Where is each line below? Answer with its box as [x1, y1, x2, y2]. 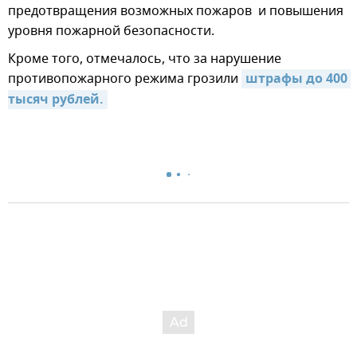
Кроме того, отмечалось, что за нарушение [8, 49, 281, 69]
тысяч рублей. [8, 89, 104, 111]
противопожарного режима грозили [8, 69, 241, 88]
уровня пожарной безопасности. [8, 21, 214, 41]
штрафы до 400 [245, 69, 347, 90]
